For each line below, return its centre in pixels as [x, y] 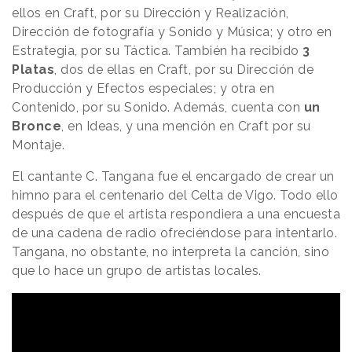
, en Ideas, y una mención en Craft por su [186, 126]
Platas [33, 70]
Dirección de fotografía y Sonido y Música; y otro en [172, 32]
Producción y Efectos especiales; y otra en [143, 89]
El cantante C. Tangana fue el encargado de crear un [173, 177]
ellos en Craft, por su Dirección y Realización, [150, 13]
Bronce [37, 126]
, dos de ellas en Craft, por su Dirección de [184, 70]
